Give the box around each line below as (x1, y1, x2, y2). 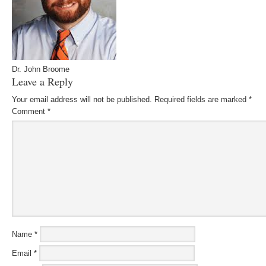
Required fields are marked (154, 95, 249, 104)
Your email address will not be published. (12, 95, 152, 104)
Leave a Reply (12, 74, 73, 88)
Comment (12, 107, 47, 116)
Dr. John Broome (12, 65, 69, 74)
